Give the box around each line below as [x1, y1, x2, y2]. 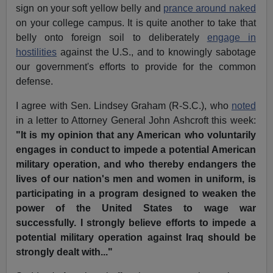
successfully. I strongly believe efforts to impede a [16, 218, 256, 229]
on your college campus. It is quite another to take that [16, 18, 256, 29]
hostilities [16, 47, 57, 58]
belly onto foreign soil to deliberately [16, 32, 207, 43]
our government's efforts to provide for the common [16, 62, 256, 73]
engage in [207, 32, 256, 43]
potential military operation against [16, 232, 186, 243]
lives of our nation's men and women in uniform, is [16, 174, 256, 185]
